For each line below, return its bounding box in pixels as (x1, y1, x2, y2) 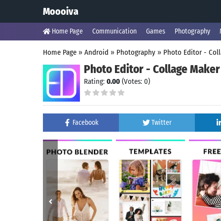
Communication (92, 27, 137, 36)
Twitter (151, 118, 172, 127)
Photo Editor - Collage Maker (84, 62, 220, 76)
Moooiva (43, 5, 78, 17)
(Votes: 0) (120, 77, 150, 86)
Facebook (72, 118, 99, 127)
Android (84, 48, 109, 57)
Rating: (84, 77, 107, 86)
